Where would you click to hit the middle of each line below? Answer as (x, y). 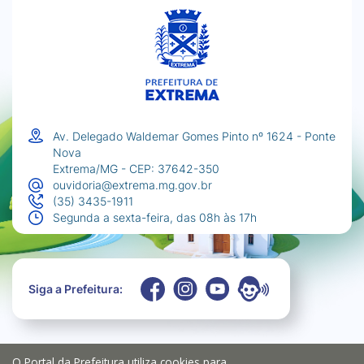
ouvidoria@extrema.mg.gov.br (132, 185)
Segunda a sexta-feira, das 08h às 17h (155, 218)
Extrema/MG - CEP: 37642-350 (136, 169)
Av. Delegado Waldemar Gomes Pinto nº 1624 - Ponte (194, 136)
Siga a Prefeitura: (76, 289)
